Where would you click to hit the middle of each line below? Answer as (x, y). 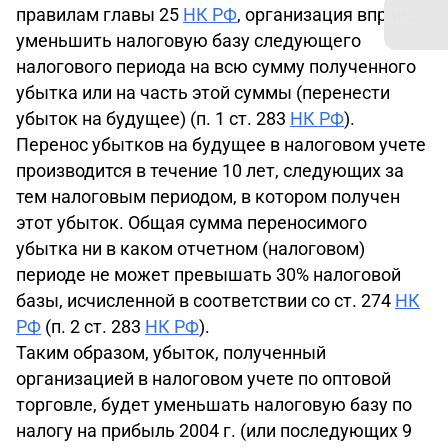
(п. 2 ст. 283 (93, 326)
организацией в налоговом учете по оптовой (203, 378)
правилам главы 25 (99, 14)
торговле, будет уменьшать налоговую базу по (214, 404)
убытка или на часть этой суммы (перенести (203, 92)
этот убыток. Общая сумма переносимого (191, 222)
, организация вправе (327, 14)
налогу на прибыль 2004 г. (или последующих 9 (214, 430)
